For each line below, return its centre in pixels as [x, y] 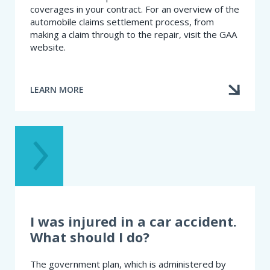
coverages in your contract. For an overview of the [135, 9]
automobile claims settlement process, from [122, 21]
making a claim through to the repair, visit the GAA [133, 34]
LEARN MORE [57, 90]
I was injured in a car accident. [133, 221]
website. [48, 47]
